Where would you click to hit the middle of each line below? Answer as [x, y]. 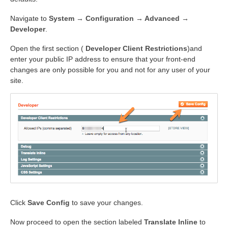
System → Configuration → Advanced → [119, 18]
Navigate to [30, 18]
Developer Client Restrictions [136, 48]
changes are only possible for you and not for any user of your [110, 69]
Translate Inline [171, 222]
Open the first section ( [48, 48]
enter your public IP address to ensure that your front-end [103, 59]
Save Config [49, 203]
